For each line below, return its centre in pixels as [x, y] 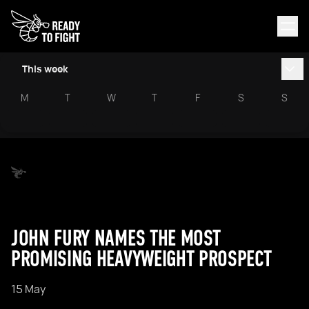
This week [45, 69]
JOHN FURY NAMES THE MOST [116, 238]
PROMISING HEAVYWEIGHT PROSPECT [141, 259]
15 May [28, 289]
